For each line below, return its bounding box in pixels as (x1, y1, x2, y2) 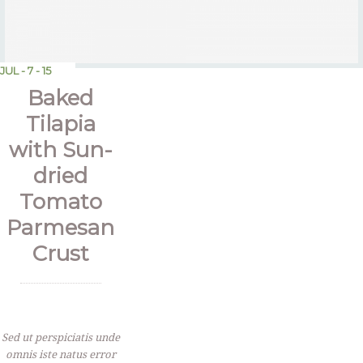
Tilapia (25, 111, 96, 138)
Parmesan (6, 215, 115, 241)
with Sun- (8, 137, 113, 164)
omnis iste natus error (5, 348, 116, 361)
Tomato (19, 189, 102, 216)
